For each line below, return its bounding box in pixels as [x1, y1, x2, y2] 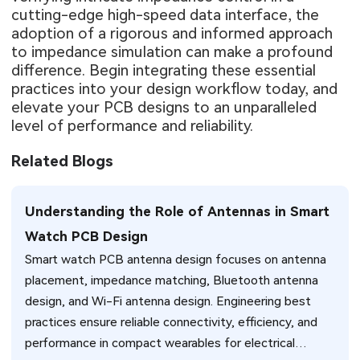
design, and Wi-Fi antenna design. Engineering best [25, 294, 312, 309]
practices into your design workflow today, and [11, 79, 338, 98]
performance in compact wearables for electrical [25, 336, 296, 351]
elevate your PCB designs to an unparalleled [11, 97, 317, 117]
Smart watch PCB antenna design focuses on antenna [25, 252, 327, 268]
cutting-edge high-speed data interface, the [11, 5, 320, 24]
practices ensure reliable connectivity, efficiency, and [25, 315, 318, 330]
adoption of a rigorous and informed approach [11, 23, 333, 43]
